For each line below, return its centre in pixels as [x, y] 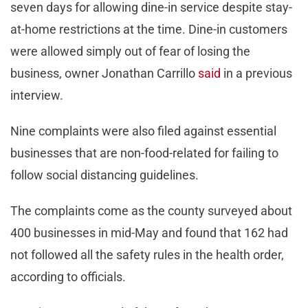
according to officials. [69, 277]
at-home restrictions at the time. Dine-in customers [149, 30]
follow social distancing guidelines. [106, 175]
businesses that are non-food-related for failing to [144, 153]
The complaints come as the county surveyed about [151, 211]
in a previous [256, 74]
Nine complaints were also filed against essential [143, 131]
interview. [38, 96]
